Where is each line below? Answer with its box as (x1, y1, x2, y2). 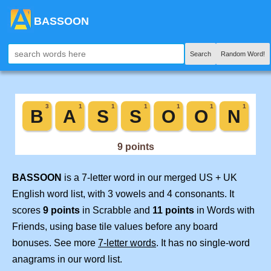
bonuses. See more (12, 237, 98, 248)
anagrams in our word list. (12, 253, 122, 264)
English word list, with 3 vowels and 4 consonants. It (12, 188, 234, 199)
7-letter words (98, 237, 156, 248)
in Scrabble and (80, 204, 152, 215)
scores (12, 204, 43, 215)
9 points (43, 204, 80, 215)
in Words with (194, 204, 255, 215)
